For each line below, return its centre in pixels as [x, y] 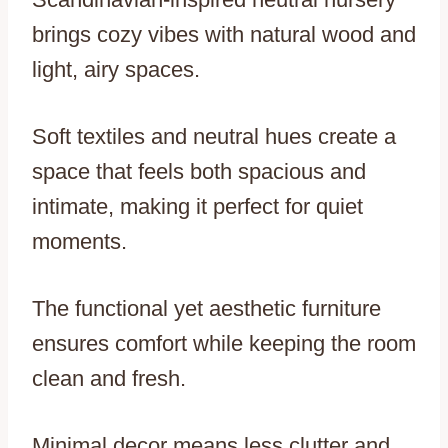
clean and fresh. [109, 378]
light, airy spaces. [116, 69]
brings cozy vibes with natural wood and [224, 34]
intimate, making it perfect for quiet [197, 206]
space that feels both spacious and [199, 171]
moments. [79, 241]
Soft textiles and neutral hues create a [214, 136]
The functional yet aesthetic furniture [206, 308]
